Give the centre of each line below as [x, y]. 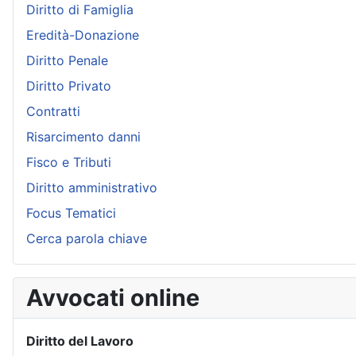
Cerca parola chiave [87, 239]
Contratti [53, 112]
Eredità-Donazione [83, 35]
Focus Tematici [71, 213]
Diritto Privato [69, 86]
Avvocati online [113, 298]
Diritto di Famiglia [80, 10]
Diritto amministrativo [92, 188]
